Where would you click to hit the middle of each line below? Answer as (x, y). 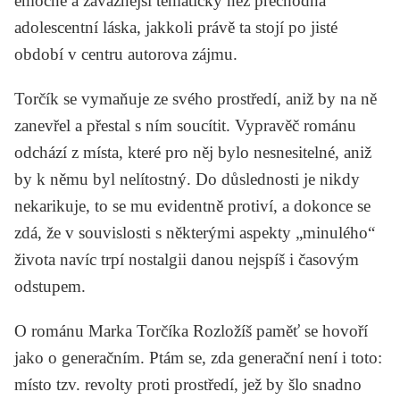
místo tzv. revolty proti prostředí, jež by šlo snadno (188, 384)
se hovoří (334, 330)
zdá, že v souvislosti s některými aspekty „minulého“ (195, 232)
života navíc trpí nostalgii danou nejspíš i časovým (187, 259)
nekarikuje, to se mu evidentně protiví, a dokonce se (192, 205)
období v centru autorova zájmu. (126, 54)
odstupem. (52, 286)
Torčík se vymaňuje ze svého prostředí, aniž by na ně (196, 98)
